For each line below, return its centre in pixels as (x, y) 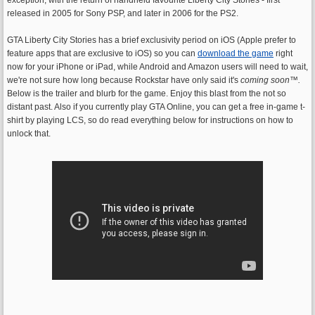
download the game (236, 53)
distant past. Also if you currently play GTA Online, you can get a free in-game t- (156, 107)
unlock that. (29, 133)
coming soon (265, 80)
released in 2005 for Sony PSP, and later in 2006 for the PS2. (123, 13)
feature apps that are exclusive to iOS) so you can (102, 53)
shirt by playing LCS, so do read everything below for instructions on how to (150, 120)
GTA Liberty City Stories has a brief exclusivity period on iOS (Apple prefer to (152, 40)
